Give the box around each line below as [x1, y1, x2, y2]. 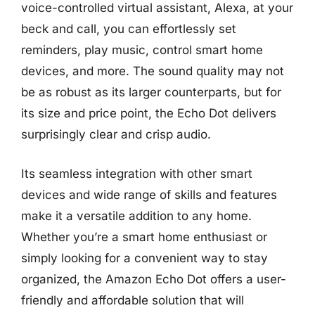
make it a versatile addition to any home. [21, 208, 252, 223]
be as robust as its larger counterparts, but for [21, 85, 281, 99]
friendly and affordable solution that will [21, 292, 244, 307]
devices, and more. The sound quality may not [21, 64, 284, 78]
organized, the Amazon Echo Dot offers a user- [21, 271, 286, 286]
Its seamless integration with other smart [21, 166, 252, 181]
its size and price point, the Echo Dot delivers [21, 106, 276, 120]
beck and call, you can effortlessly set [21, 22, 236, 36]
